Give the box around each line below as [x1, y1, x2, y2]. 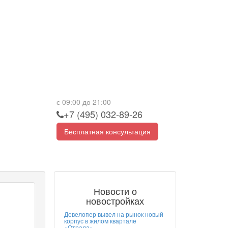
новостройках [86, 193, 144, 207]
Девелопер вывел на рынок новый [64, 209, 163, 218]
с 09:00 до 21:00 [56, 97, 111, 107]
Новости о [93, 184, 137, 197]
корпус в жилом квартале [64, 216, 136, 225]
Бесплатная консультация [64, 126, 151, 136]
